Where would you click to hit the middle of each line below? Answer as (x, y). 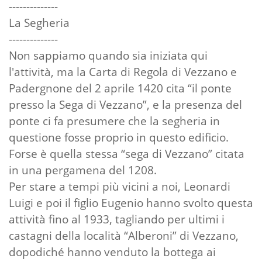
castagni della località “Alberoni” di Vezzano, (124, 236)
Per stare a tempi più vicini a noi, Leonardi (120, 187)
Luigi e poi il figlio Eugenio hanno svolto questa (131, 203)
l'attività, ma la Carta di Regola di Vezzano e (123, 72)
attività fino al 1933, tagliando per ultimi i (117, 219)
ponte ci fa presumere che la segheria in (114, 121)
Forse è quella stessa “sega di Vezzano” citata (127, 154)
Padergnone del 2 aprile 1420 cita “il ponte (120, 88)
